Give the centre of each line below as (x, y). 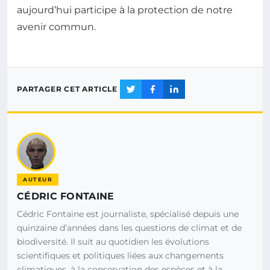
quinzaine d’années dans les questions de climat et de (129, 228)
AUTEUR (38, 179)
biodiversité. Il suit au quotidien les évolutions (113, 241)
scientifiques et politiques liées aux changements (120, 255)
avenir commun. (56, 27)
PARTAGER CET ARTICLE (67, 89)
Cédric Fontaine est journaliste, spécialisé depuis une (128, 214)
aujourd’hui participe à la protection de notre (125, 10)
